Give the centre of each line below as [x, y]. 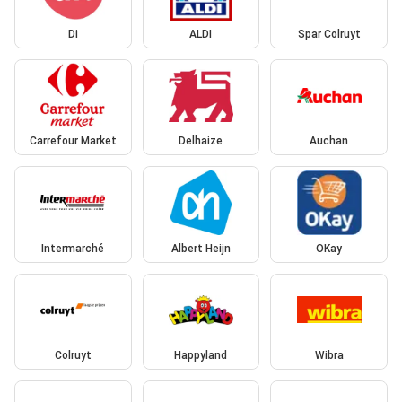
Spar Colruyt [329, 34]
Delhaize [201, 141]
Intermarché [73, 248]
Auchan [329, 141]
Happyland [201, 356]
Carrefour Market [73, 141]
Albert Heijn [201, 248]
